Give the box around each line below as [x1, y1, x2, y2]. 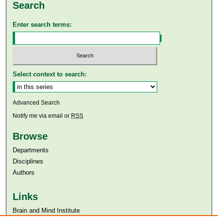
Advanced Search [13, 99, 60, 106]
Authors [13, 169, 35, 176]
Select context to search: [13, 71, 87, 78]
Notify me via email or [13, 112, 72, 119]
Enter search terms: [13, 20, 72, 28]
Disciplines [13, 158, 44, 165]
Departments [13, 146, 49, 154]
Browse [13, 131, 48, 142]
